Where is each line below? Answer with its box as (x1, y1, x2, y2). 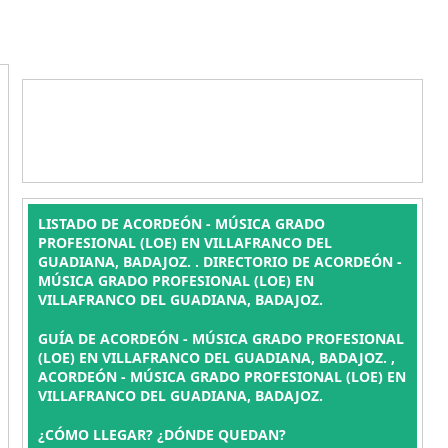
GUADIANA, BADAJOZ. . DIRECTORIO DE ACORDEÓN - (37, 252, 402, 271)
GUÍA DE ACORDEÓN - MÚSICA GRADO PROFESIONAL (37, 329, 404, 348)
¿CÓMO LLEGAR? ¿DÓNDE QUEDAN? (37, 425, 286, 444)
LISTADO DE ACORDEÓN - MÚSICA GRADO (37, 214, 325, 233)
